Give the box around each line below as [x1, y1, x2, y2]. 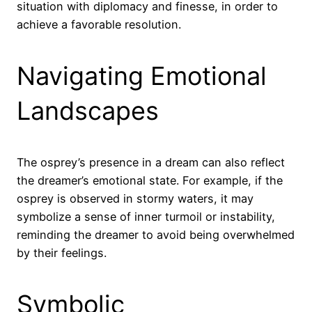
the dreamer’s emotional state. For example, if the [17, 173, 283, 188]
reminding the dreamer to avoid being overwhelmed [17, 228, 295, 242]
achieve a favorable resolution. [17, 17, 181, 32]
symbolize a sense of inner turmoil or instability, [17, 210, 275, 224]
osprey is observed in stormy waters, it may [17, 192, 253, 206]
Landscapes [17, 95, 159, 127]
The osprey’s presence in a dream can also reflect [17, 155, 285, 170]
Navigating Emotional [17, 61, 267, 92]
